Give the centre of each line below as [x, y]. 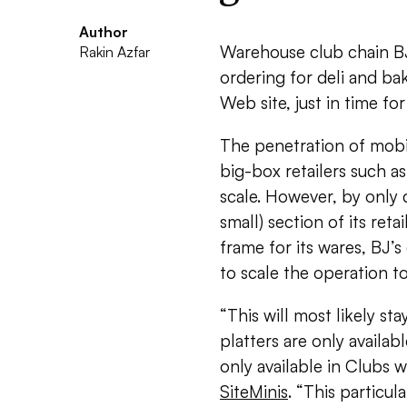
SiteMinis [254, 392]
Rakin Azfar [114, 52]
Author [104, 32]
